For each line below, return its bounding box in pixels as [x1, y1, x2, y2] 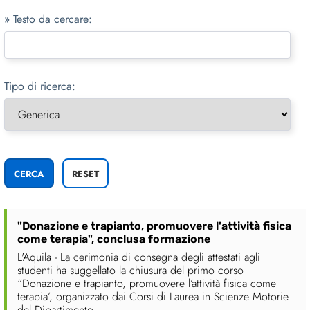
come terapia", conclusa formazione [17, 232, 210, 246]
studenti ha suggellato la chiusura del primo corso [17, 262, 244, 279]
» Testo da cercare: [4, 11, 92, 28]
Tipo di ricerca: [4, 78, 75, 95]
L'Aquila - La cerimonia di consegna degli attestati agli [17, 249, 260, 266]
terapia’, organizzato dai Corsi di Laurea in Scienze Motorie [17, 289, 289, 305]
